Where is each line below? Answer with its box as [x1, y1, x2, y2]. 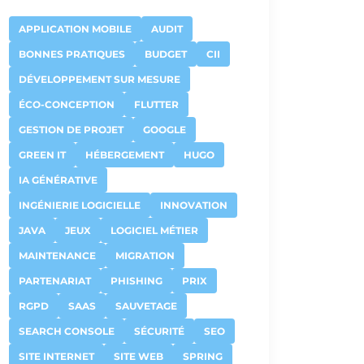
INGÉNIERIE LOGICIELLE [19, 199, 141, 211]
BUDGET [145, 48, 187, 60]
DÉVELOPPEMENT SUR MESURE [19, 73, 180, 85]
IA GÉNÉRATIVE [19, 174, 97, 186]
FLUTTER [134, 98, 179, 110]
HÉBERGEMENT [85, 149, 164, 161]
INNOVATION [160, 199, 227, 211]
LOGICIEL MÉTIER [110, 224, 198, 236]
